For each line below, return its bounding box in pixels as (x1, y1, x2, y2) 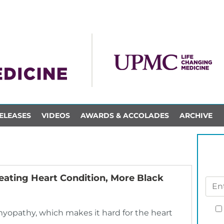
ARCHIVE (179, 110, 212, 120)
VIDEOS (41, 110, 70, 120)
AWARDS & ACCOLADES (80, 110, 169, 120)
